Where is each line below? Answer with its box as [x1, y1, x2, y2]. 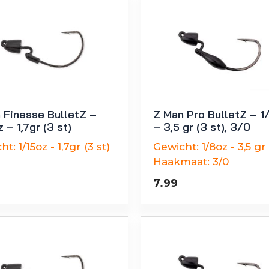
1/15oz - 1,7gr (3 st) [19, 140, 110, 153]
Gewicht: [153, 140, 199, 153]
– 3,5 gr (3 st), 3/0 [153, 119, 250, 134]
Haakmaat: [153, 155, 210, 168]
